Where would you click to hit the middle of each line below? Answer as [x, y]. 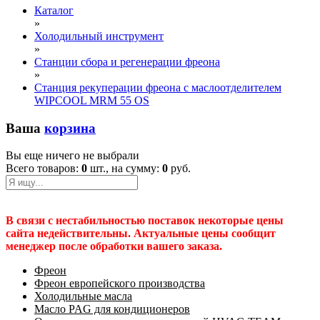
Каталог [54, 10]
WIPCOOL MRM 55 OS [92, 100]
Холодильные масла [83, 296]
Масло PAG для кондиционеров [112, 309]
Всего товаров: [44, 169]
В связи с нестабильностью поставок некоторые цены [145, 221]
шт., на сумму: [125, 169]
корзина [70, 128]
